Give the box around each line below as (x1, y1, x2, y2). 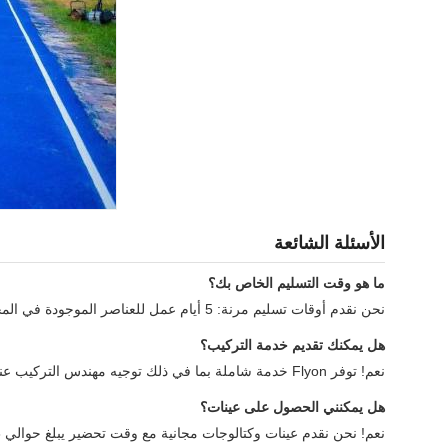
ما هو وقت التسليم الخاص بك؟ (208, 275, 385, 291)
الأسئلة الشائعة (274, 233, 385, 253)
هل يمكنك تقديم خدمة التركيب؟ (200, 337, 385, 353)
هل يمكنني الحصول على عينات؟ (200, 399, 385, 415)
